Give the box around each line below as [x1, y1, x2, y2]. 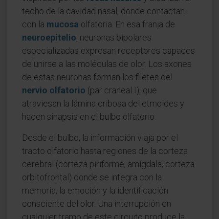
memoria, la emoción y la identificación [22, 185, 168, 196]
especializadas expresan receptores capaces [22, 45, 195, 56]
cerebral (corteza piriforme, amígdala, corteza [22, 159, 195, 169]
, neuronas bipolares [76, 32, 152, 43]
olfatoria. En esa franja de [79, 19, 175, 29]
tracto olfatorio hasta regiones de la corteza [22, 146, 188, 156]
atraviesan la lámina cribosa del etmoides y [22, 98, 184, 109]
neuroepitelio [22, 32, 76, 43]
